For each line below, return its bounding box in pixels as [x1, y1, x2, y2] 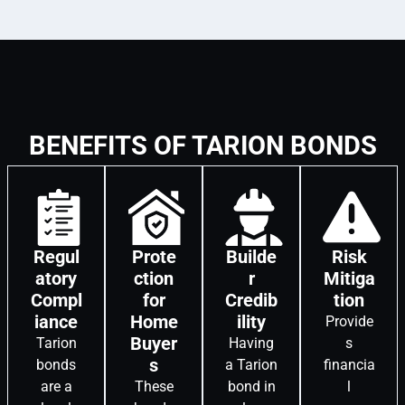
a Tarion [225, 356, 278, 374]
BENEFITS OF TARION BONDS [28, 130, 377, 162]
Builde [226, 246, 277, 268]
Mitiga [323, 268, 375, 290]
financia [323, 356, 375, 374]
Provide [325, 313, 373, 331]
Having [229, 334, 274, 353]
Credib [225, 289, 278, 312]
